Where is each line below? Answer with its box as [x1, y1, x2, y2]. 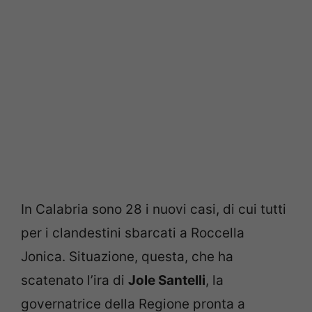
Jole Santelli [128, 272, 205, 289]
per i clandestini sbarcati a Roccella [21, 225, 244, 242]
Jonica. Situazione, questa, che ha [21, 249, 233, 265]
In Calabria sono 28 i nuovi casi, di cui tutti [21, 201, 286, 218]
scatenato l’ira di [21, 272, 128, 289]
